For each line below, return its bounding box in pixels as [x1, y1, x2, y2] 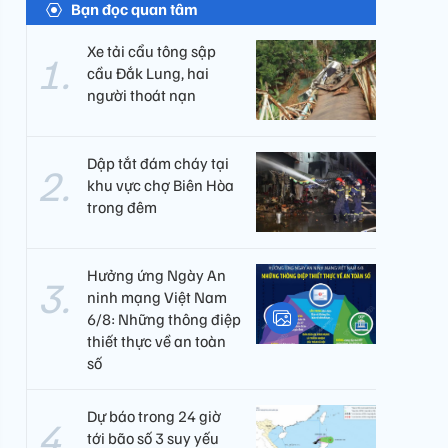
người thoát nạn [87, 85, 196, 105]
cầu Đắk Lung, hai [87, 63, 209, 83]
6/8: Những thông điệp [87, 309, 241, 329]
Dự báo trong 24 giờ [87, 406, 221, 426]
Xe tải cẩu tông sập [87, 41, 216, 61]
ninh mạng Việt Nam [87, 287, 227, 307]
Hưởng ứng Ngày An [87, 265, 226, 285]
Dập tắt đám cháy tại [87, 153, 229, 173]
